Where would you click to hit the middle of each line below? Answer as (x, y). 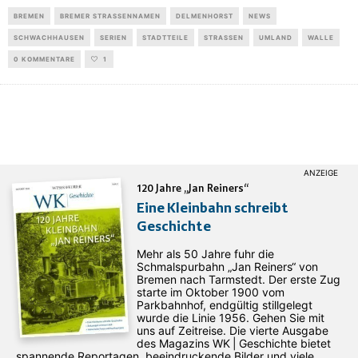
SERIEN (113, 38)
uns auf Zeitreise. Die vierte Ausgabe (232, 331)
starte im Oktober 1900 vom (210, 292)
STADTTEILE (165, 38)
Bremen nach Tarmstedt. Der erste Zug (238, 280)
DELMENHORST (205, 16)
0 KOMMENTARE (44, 60)
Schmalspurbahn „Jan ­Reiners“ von (227, 267)
